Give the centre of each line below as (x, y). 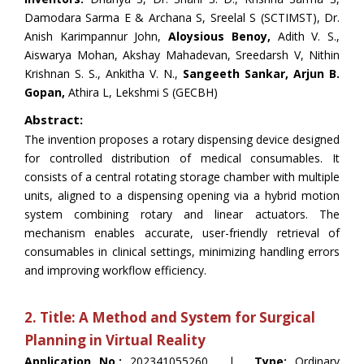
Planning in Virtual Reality (115, 340)
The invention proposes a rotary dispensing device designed (182, 139)
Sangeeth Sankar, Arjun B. (261, 74)
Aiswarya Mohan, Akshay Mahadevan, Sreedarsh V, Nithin (182, 55)
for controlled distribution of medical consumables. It (182, 158)
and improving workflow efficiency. (115, 270)
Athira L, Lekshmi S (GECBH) (141, 92)
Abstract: (54, 119)
